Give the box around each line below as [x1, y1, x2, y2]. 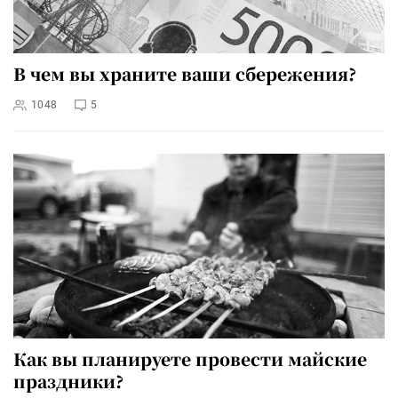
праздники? [13, 369, 123, 394]
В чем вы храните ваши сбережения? [13, 61, 356, 86]
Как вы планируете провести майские [13, 346, 367, 371]
